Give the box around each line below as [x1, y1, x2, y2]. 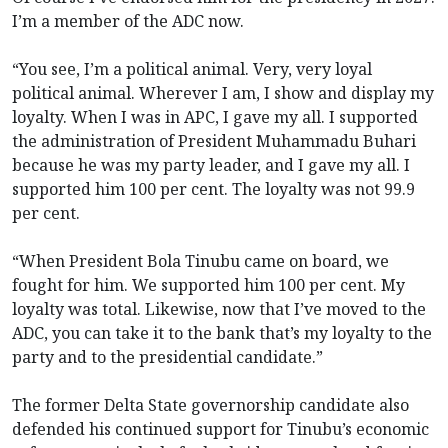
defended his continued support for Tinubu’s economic [12, 417, 429, 440]
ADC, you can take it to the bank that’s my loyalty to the [12, 321, 432, 344]
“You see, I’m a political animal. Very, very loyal [12, 57, 372, 80]
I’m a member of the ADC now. [12, 9, 244, 32]
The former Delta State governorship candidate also [12, 393, 409, 416]
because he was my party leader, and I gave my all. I [12, 153, 410, 176]
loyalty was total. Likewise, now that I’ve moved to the [12, 297, 426, 320]
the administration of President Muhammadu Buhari [12, 129, 416, 152]
